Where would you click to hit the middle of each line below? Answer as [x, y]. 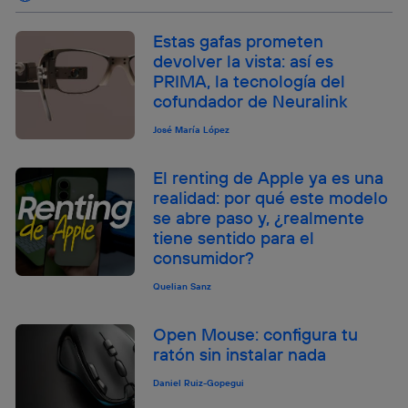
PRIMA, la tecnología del [250, 82]
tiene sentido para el [234, 238]
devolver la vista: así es [244, 61]
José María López [192, 130]
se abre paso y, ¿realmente [259, 218]
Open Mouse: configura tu [256, 335]
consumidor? [204, 258]
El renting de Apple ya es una [269, 178]
